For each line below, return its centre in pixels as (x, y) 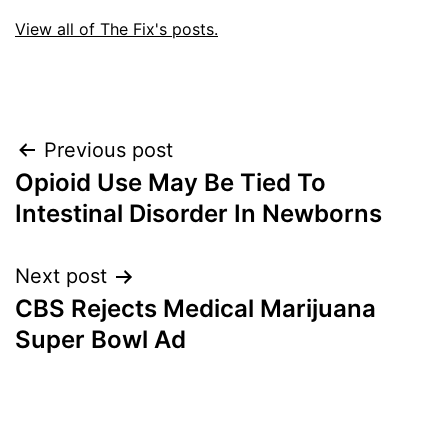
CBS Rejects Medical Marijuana (195, 309)
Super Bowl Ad (100, 340)
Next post (61, 276)
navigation (101, 201)
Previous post (108, 150)
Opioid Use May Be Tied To (170, 183)
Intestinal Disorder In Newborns (198, 214)
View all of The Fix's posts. (116, 29)
